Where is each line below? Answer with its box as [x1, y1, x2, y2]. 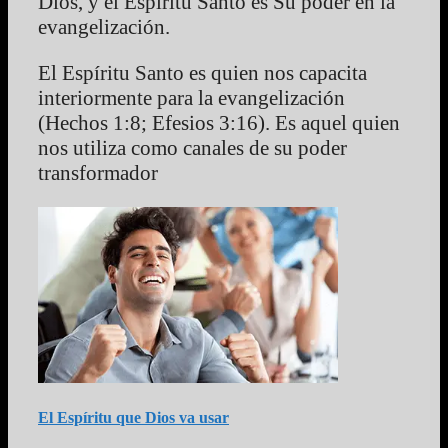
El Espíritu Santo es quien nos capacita [38, 61, 367, 86]
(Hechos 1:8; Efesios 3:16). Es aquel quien [38, 111, 400, 136]
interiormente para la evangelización [38, 86, 345, 111]
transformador [38, 161, 158, 186]
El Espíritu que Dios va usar [38, 408, 229, 426]
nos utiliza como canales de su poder [38, 136, 347, 161]
